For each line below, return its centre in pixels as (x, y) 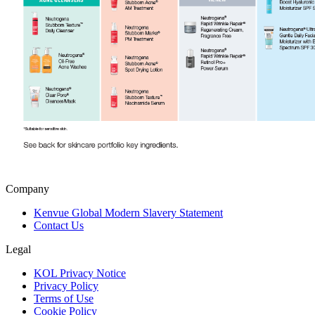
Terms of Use (64, 298)
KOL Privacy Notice (80, 273)
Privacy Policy (66, 285)
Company (27, 188)
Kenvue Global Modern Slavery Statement (128, 212)
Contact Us (59, 225)
